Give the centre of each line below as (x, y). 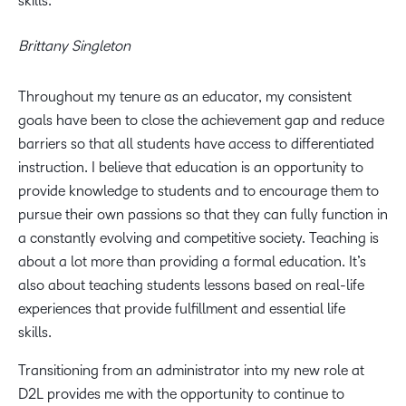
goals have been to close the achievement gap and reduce (201, 120)
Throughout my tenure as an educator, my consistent (185, 97)
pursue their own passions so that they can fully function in (203, 214)
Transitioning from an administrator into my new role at (191, 370)
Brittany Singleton (74, 46)
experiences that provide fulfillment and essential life (182, 309)
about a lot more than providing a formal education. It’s (192, 261)
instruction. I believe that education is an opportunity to (191, 167)
